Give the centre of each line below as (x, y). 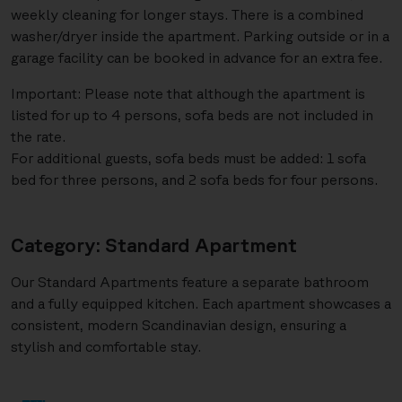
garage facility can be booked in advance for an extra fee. (197, 57)
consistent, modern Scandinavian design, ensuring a (179, 325)
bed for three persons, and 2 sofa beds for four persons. (194, 179)
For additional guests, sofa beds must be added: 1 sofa (188, 158)
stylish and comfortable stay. (106, 346)
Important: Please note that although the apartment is (188, 93)
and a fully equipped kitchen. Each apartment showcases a (201, 303)
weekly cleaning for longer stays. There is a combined (187, 14)
